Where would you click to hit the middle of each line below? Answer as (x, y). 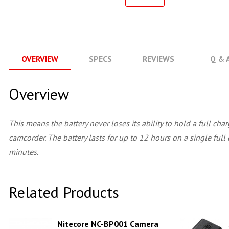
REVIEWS (158, 59)
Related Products (64, 192)
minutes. (24, 152)
